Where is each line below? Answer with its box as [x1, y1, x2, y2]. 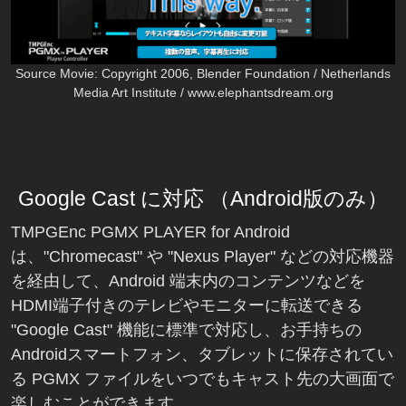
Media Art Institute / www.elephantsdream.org [72, 85, 333, 101]
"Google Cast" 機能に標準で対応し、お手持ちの [11, 321, 362, 340]
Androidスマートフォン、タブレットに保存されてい [11, 345, 393, 364]
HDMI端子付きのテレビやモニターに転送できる [11, 296, 362, 315]
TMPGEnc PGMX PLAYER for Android [11, 223, 290, 242]
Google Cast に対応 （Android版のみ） [18, 187, 388, 211]
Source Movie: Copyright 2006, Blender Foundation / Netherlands [15, 66, 391, 82]
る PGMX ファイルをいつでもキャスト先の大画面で [11, 370, 394, 389]
